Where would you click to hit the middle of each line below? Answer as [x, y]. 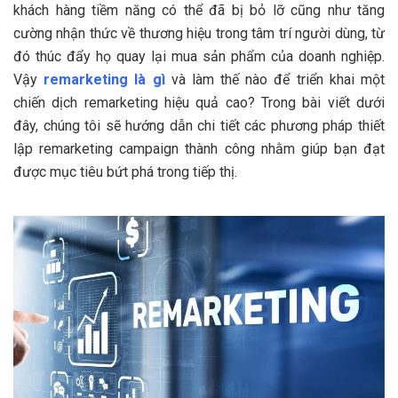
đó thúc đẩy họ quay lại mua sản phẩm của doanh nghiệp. [199, 56]
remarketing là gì [104, 79]
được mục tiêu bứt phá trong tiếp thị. [125, 171]
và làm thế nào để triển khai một [275, 79]
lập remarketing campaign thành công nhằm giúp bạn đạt [199, 148]
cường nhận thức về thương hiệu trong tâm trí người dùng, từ [199, 33]
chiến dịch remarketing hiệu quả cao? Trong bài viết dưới [199, 102]
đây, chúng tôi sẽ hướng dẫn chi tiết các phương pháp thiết [199, 125]
